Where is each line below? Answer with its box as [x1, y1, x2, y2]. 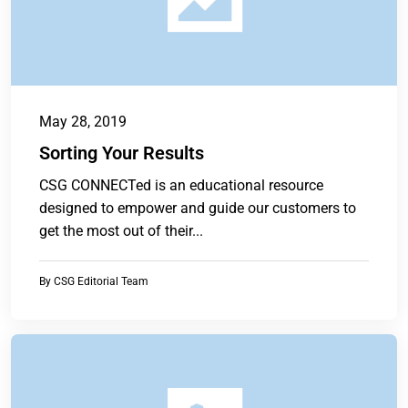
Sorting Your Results [39, 142, 204, 165]
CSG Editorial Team [54, 275, 148, 289]
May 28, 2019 [39, 113, 127, 131]
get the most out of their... [39, 222, 203, 240]
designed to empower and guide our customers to [39, 199, 356, 218]
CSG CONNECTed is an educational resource [39, 177, 323, 195]
